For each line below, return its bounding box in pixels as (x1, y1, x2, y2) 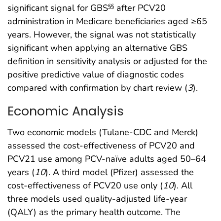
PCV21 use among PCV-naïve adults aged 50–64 (7, 152, 206, 165)
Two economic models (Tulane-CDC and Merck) (7, 126, 198, 138)
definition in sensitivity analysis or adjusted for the (7, 55, 207, 67)
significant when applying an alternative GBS (7, 41, 187, 54)
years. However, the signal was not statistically (7, 28, 196, 40)
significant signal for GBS (7, 1, 108, 14)
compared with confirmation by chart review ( (7, 81, 187, 94)
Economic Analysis (7, 102, 124, 120)
